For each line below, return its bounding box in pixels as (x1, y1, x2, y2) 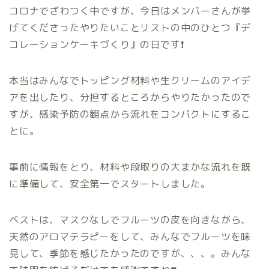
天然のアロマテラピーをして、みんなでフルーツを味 (9, 230, 252, 244)
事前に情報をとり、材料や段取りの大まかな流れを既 (9, 160, 252, 174)
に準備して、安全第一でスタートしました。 (9, 177, 211, 191)
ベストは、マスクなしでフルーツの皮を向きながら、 (9, 213, 252, 227)
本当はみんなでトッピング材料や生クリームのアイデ (9, 74, 252, 88)
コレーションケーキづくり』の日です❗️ (9, 38, 184, 52)
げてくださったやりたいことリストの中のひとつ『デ (9, 21, 252, 35)
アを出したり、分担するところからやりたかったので (9, 91, 252, 104)
